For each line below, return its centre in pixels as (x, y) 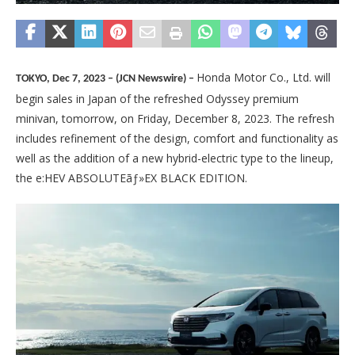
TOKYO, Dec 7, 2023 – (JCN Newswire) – (106, 78)
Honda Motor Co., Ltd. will (263, 77)
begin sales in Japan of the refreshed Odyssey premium (157, 98)
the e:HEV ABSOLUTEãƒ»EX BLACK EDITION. (132, 177)
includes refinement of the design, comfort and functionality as (177, 138)
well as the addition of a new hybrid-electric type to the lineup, (175, 158)
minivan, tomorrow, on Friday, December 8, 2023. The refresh (175, 118)
